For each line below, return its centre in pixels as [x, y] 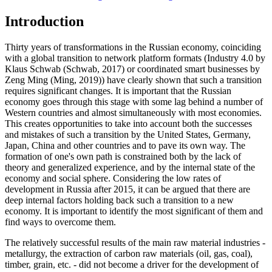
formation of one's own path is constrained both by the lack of [123, 156]
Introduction [44, 22]
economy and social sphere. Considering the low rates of [113, 178]
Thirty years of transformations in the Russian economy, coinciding [133, 47]
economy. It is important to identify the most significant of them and [134, 211]
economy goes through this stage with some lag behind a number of [134, 101]
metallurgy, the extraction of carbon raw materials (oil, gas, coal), [129, 253]
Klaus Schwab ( [36, 69]
